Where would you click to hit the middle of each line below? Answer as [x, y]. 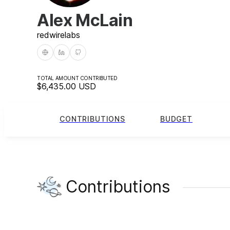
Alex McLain [85, 20]
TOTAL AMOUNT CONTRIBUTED [77, 78]
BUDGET [176, 119]
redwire [51, 35]
